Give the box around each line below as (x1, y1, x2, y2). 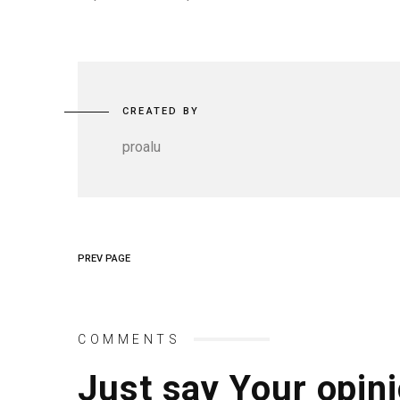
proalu (122, 138, 161, 155)
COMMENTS (78, 332, 180, 346)
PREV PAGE (78, 253, 130, 264)
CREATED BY (122, 105, 199, 117)
